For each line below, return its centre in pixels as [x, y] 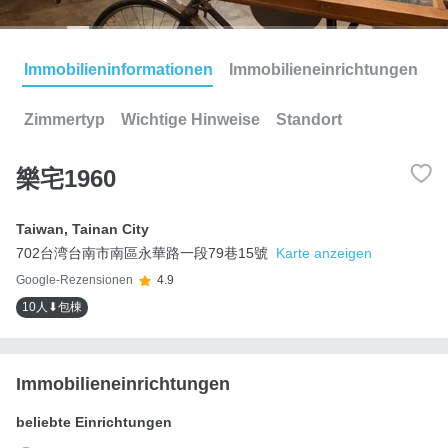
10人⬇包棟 [52, 306]
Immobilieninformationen [118, 69]
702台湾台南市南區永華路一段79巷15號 [142, 252]
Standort [309, 119]
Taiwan [40, 228]
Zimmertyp [64, 119]
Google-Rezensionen [74, 280]
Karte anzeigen [324, 252]
